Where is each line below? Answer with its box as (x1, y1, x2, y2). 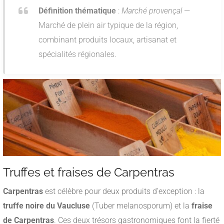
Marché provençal (121, 6, 182, 16)
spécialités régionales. (38, 49, 116, 59)
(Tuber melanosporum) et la (90, 201, 191, 211)
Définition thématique (38, 6, 116, 16)
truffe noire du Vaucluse (3, 201, 90, 211)
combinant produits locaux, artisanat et (38, 35, 176, 45)
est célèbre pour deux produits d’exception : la (43, 186, 204, 196)
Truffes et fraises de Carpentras (3, 165, 174, 180)
